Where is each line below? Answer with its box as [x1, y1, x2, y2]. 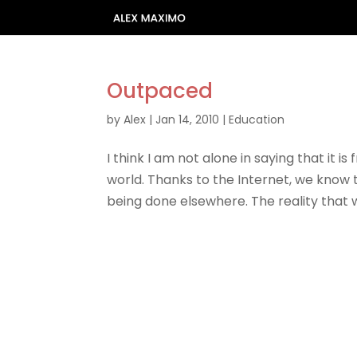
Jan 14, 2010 [155, 112, 220, 127]
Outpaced [107, 76, 214, 105]
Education [229, 112, 285, 127]
